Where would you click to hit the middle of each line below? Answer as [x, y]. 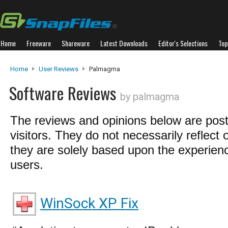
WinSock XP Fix [89, 203]
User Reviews [59, 69]
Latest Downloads [124, 43]
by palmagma [150, 97]
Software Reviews [65, 93]
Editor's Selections [183, 43]
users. [27, 165]
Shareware [76, 43]
